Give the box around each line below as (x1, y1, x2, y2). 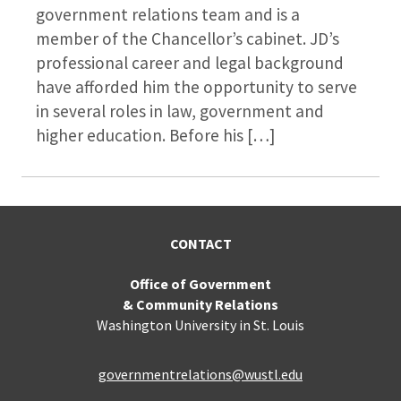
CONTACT (169, 234, 232, 252)
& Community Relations (123, 294, 278, 313)
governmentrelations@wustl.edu (98, 364, 303, 383)
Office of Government (130, 274, 271, 293)
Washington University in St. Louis (97, 315, 304, 334)
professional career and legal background (36, 51, 344, 73)
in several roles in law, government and (36, 99, 324, 122)
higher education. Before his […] (36, 124, 275, 146)
